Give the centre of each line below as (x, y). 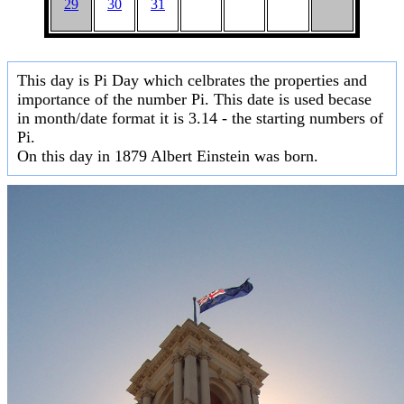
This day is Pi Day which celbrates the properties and (192, 81)
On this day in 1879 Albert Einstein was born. (168, 156)
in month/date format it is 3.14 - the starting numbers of (200, 119)
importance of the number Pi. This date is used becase (194, 100)
